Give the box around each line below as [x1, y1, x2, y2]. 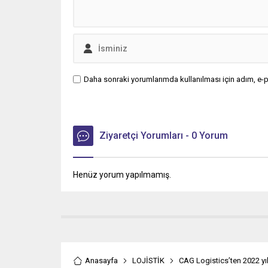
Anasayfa [85, 256, 118, 266]
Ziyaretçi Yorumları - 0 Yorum [99, 130, 228, 142]
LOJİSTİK [132, 256, 165, 266]
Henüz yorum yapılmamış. [73, 170, 171, 180]
